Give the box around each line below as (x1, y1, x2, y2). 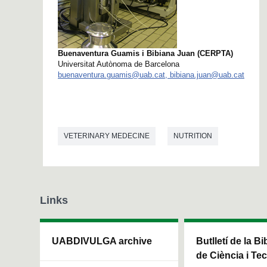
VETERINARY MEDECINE (64, 132, 150, 141)
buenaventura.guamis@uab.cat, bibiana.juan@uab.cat (58, 70, 244, 80)
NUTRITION (173, 132, 212, 141)
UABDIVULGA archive (52, 236, 152, 247)
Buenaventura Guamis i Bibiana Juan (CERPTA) (58, 49, 233, 58)
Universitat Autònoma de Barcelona (58, 60, 179, 69)
